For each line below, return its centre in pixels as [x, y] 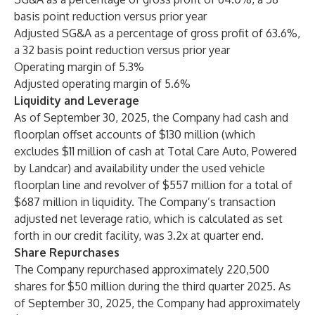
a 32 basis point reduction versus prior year [122, 50]
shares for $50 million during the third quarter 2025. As [153, 286]
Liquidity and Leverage [77, 101]
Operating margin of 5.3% [79, 67]
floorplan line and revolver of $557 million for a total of [153, 185]
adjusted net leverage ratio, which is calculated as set [148, 219]
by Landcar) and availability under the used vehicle [140, 168]
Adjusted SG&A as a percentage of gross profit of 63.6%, [157, 33]
